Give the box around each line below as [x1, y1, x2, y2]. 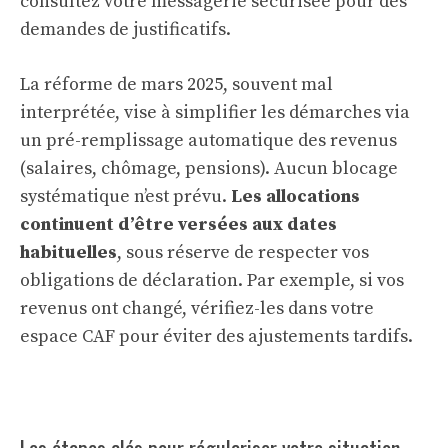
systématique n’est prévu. [20, 185, 231, 209]
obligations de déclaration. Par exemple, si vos [20, 269, 404, 293]
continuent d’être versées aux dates [20, 213, 337, 237]
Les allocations [231, 185, 360, 209]
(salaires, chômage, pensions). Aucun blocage [20, 157, 398, 181]
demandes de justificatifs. [20, 18, 231, 42]
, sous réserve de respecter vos [117, 241, 369, 265]
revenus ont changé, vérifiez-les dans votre [20, 297, 374, 321]
